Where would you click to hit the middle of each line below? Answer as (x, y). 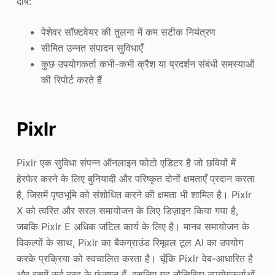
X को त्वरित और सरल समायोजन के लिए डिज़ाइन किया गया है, (127, 210)
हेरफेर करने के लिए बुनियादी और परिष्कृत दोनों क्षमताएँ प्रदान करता (135, 178)
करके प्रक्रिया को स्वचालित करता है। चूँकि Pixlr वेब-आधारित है (134, 258)
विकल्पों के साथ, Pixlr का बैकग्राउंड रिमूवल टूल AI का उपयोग (130, 242)
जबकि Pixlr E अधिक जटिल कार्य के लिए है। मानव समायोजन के (133, 226)
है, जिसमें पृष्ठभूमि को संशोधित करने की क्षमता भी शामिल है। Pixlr (134, 194)
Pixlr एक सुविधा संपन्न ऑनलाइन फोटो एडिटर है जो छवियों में (126, 162)
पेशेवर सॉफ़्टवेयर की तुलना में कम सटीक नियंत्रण (128, 32)
